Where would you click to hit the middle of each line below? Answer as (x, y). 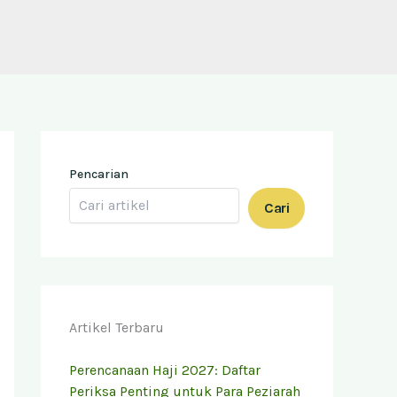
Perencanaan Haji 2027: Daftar (165, 370)
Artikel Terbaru (117, 327)
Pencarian (99, 174)
